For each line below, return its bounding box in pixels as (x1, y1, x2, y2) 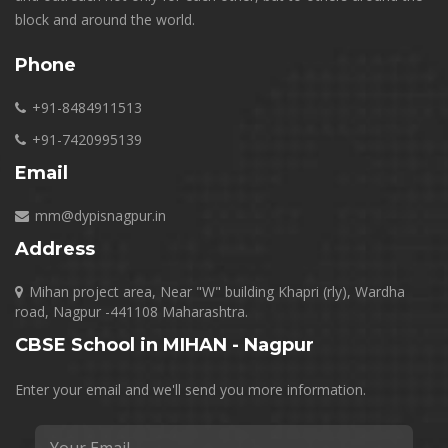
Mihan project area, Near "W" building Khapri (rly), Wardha (29, 282, 405, 301)
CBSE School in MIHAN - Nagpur (15, 334, 314, 356)
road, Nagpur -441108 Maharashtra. (15, 302, 248, 321)
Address (15, 238, 95, 260)
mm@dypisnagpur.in (35, 206, 166, 225)
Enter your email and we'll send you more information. (15, 380, 366, 399)
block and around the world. (15, 10, 195, 29)
